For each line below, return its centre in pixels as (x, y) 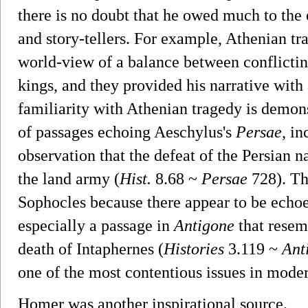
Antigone (204, 225)
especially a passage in (96, 225)
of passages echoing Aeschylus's (127, 132)
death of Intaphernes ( (91, 249)
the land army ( (69, 178)
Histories (194, 249)
